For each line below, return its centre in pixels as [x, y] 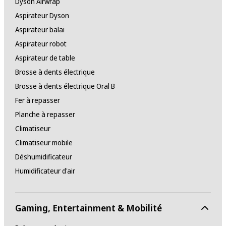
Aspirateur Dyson [42, 16]
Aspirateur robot [41, 44]
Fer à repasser [37, 100]
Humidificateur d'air [45, 171]
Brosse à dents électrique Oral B [65, 86]
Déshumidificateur [43, 157]
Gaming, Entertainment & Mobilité [88, 208]
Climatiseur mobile [44, 143]
